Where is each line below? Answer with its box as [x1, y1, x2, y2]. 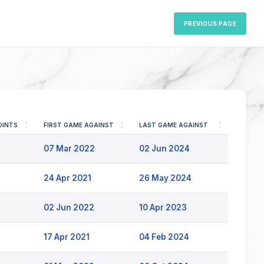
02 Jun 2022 [44, 203, 94, 212]
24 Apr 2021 [44, 173, 91, 183]
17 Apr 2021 [44, 232, 90, 242]
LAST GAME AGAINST [139, 121, 208, 128]
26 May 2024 [139, 173, 192, 183]
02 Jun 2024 [139, 144, 190, 153]
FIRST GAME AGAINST [44, 121, 114, 128]
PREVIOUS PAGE [183, 19, 236, 27]
